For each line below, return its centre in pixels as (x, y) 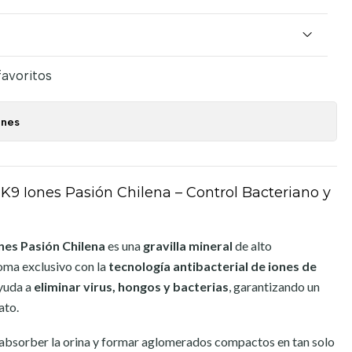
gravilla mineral (188, 246)
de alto (252, 246)
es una (124, 246)
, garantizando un (274, 286)
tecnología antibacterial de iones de (213, 266)
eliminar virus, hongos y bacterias (131, 286)
